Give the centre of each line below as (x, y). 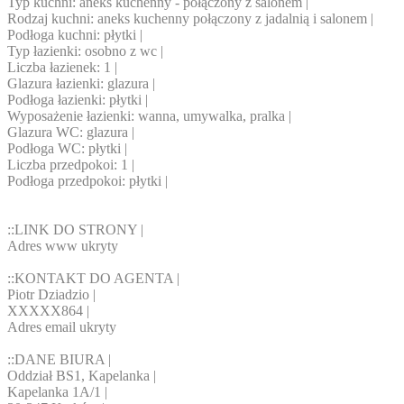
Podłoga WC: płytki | (67, 149)
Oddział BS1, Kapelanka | (82, 376)
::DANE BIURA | (59, 360)
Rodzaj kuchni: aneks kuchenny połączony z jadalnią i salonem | (190, 19)
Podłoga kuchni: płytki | (75, 35)
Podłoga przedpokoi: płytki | (87, 181)
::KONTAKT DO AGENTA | (93, 279)
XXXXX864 (45, 311)
